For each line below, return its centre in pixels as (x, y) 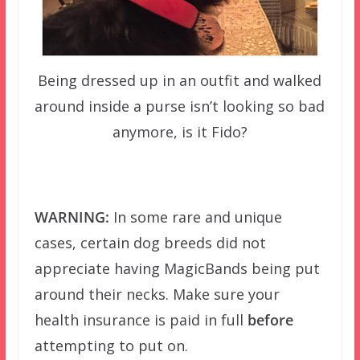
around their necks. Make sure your (157, 295)
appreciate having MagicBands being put (177, 269)
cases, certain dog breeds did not (150, 243)
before (270, 320)
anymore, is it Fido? (180, 132)
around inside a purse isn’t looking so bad (180, 106)
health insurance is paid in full (141, 320)
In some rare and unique (195, 217)
